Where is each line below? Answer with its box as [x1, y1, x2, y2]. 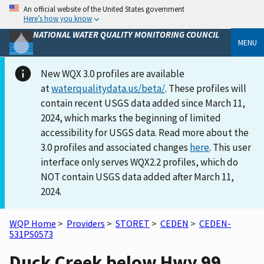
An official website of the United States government [24, 4, 184, 14]
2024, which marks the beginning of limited [41, 111, 222, 124]
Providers [67, 217, 105, 229]
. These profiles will [165, 81, 247, 95]
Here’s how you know [24, 14, 92, 23]
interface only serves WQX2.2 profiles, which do [41, 155, 239, 169]
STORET [115, 217, 150, 229]
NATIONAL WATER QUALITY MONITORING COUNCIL [33, 28, 219, 40]
